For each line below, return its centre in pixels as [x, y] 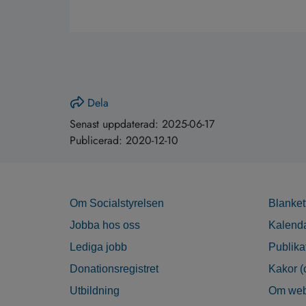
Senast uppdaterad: [116, 124]
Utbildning [95, 291]
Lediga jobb [98, 247]
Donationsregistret [114, 269]
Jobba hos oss [105, 225]
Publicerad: [98, 141]
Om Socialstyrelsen [117, 204]
